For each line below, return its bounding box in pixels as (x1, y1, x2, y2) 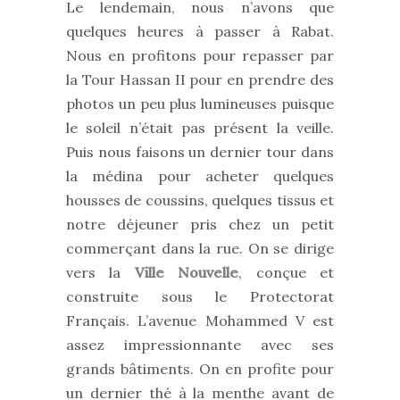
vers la (66, 263, 135, 281)
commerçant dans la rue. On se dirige (66, 239, 334, 257)
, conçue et (238, 263, 335, 281)
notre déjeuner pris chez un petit (66, 215, 334, 233)
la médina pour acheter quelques (66, 167, 334, 185)
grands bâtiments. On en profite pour (66, 360, 334, 378)
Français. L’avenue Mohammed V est (66, 312, 334, 329)
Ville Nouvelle (134, 263, 239, 281)
